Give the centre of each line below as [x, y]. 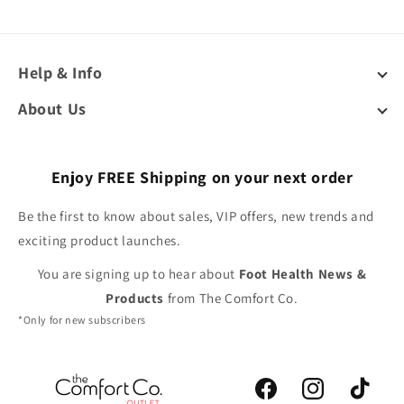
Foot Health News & [303, 273]
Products [135, 298]
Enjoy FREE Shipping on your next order [202, 177]
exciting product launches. [100, 240]
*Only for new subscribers [82, 319]
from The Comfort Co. [231, 298]
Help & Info [60, 72]
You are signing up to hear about [138, 273]
